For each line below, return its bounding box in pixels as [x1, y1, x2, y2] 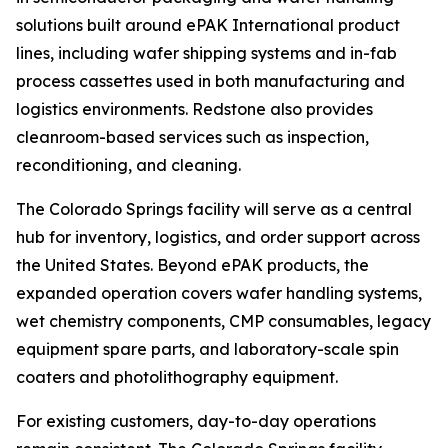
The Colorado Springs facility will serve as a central [16, 199, 412, 220]
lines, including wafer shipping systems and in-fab [16, 43, 397, 64]
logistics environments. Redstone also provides [16, 99, 373, 120]
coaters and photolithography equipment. [16, 367, 338, 388]
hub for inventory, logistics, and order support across [16, 227, 420, 248]
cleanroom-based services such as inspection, [16, 127, 369, 148]
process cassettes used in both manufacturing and [16, 71, 405, 92]
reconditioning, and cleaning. [16, 155, 241, 176]
